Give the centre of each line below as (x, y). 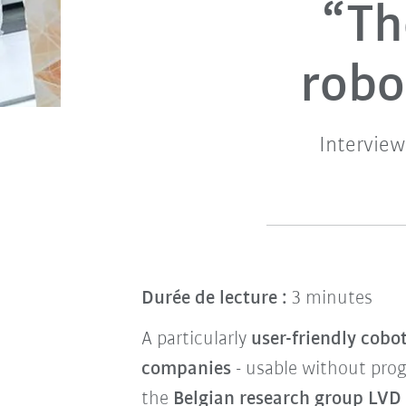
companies (186, 369)
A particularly (196, 339)
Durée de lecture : (214, 298)
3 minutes (329, 298)
